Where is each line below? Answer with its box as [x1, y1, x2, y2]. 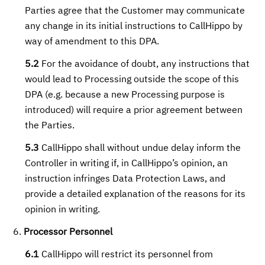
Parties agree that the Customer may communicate [25, 7, 245, 16]
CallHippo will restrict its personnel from [39, 250, 214, 260]
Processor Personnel [24, 228, 113, 237]
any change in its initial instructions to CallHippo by [25, 22, 243, 31]
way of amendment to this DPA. [25, 37, 160, 47]
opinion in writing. [25, 205, 101, 215]
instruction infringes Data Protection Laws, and [25, 174, 226, 184]
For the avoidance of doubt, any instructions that [39, 60, 250, 69]
